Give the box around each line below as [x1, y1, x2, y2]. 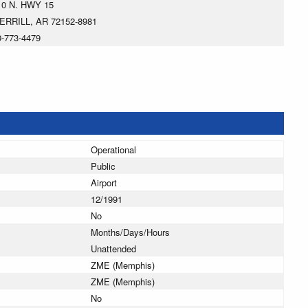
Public [91, 159, 115, 173]
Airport [91, 176, 117, 190]
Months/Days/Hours [91, 225, 170, 239]
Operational [91, 143, 136, 157]
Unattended [91, 242, 136, 256]
